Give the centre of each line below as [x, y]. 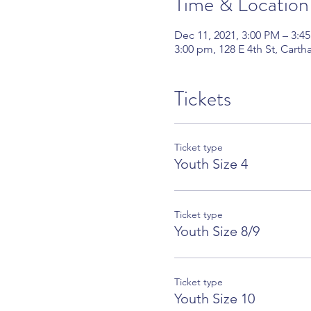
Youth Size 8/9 [217, 231]
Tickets [202, 98]
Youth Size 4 [211, 163]
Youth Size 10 [214, 298]
